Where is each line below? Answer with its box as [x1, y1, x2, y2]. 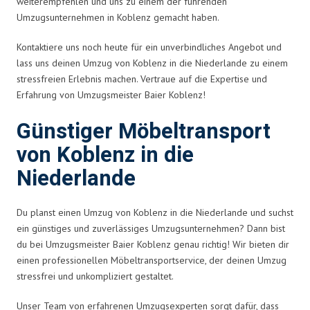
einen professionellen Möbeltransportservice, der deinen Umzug [17, 253, 286, 266]
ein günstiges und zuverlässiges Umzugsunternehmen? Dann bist [17, 221, 285, 235]
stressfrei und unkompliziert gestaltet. [17, 269, 174, 282]
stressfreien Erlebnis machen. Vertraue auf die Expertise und [17, 72, 267, 85]
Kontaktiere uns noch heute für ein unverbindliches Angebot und [17, 40, 282, 53]
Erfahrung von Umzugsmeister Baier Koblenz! [17, 88, 206, 101]
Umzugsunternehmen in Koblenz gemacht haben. [17, 10, 219, 24]
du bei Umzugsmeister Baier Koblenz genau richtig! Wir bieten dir [17, 237, 289, 250]
